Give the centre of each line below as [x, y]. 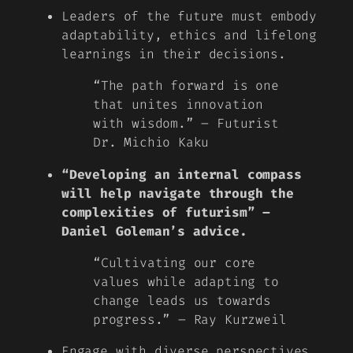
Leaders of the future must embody [190, 17]
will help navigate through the [178, 193]
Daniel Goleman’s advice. [154, 231]
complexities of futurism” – [166, 212]
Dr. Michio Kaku [151, 143]
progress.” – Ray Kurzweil [190, 319]
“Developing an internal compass [182, 174]
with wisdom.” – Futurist [186, 124]
